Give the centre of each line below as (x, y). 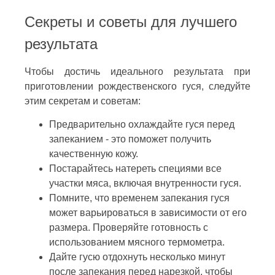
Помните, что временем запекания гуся (139, 198)
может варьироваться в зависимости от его (148, 212)
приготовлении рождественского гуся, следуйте (137, 86)
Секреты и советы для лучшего (131, 21)
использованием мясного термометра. (137, 242)
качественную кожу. (94, 153)
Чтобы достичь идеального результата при (137, 71)
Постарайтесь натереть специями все (135, 168)
